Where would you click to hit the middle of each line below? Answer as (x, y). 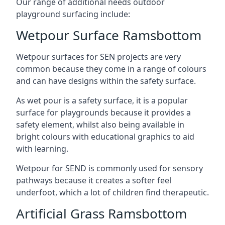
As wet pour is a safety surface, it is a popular (102, 100)
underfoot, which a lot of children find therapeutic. (113, 192)
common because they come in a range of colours (111, 69)
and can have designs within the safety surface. (106, 81)
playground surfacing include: (73, 14)
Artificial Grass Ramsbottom (101, 213)
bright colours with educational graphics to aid (105, 137)
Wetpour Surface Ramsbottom (109, 35)
